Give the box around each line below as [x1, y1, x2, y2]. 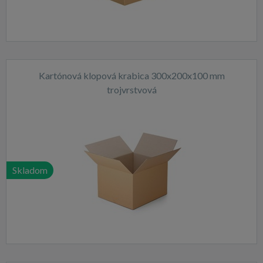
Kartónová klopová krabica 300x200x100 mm [38, 70, 225, 81]
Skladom [12, 164, 48, 176]
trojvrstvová [106, 84, 157, 95]
